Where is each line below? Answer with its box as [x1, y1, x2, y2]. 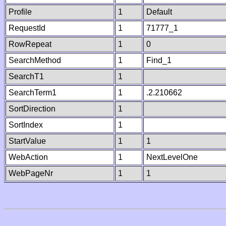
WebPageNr [9, 169, 53, 178]
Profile [9, 8, 32, 16]
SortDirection [9, 104, 55, 113]
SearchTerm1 [9, 88, 56, 97]
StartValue [9, 137, 46, 145]
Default [146, 8, 172, 16]
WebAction [9, 153, 48, 161]
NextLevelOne [146, 153, 198, 161]
